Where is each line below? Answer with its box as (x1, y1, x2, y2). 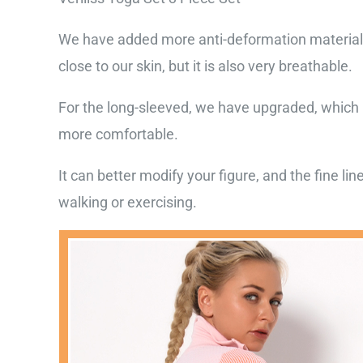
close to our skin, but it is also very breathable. (58, 57, 352, 75)
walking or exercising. (58, 193, 197, 211)
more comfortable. (58, 125, 178, 143)
